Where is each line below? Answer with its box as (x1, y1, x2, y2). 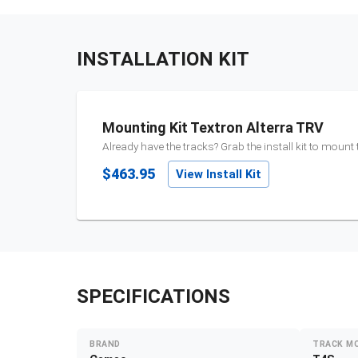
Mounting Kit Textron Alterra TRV (102, 119, 324, 137)
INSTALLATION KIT (77, 48, 249, 71)
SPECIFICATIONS (77, 285, 230, 308)
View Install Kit (176, 167, 261, 182)
